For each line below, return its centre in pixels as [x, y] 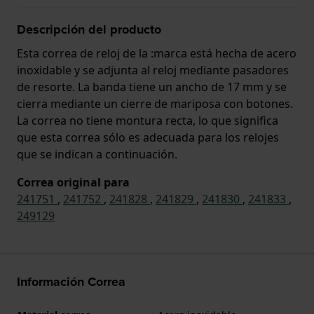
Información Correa [71, 281]
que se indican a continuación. [97, 154]
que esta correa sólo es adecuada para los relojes [148, 137]
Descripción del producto [89, 29]
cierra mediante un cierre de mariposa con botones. [155, 103]
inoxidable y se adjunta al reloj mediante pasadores [153, 70]
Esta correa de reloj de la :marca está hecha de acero [157, 53]
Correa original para [73, 182]
